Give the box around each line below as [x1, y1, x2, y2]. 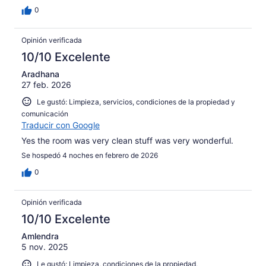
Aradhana [21, 68, 59, 79]
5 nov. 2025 [21, 242, 68, 252]
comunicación [21, 109, 68, 119]
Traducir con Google [21, 120, 100, 131]
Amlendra [21, 231, 59, 242]
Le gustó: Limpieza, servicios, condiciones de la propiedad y [37, 97, 235, 106]
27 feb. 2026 [21, 79, 71, 90]
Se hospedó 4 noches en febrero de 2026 [21, 151, 158, 160]
